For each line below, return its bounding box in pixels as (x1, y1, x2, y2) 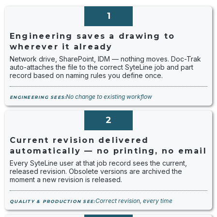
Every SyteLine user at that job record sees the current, (10, 159, 187, 167)
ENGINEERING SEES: (10, 94, 66, 100)
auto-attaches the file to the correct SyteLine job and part (10, 63, 193, 71)
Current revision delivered (10, 136, 149, 145)
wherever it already (10, 42, 113, 51)
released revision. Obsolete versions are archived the (10, 167, 182, 175)
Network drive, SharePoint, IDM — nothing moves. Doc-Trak (10, 55, 201, 63)
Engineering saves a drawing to (10, 31, 175, 41)
